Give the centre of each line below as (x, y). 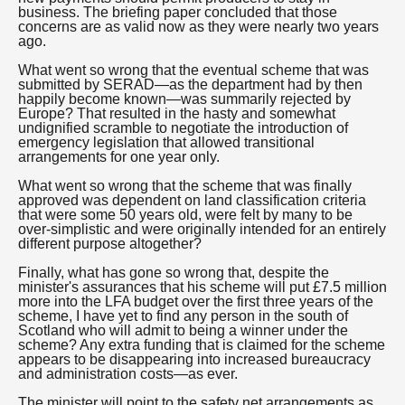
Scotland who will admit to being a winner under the (183, 330)
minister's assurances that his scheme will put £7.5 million (202, 287)
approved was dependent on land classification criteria (192, 200)
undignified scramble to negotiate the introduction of (183, 128)
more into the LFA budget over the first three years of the (196, 301)
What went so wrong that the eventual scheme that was (193, 70)
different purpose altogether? (110, 244)
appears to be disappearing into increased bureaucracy (194, 359)
